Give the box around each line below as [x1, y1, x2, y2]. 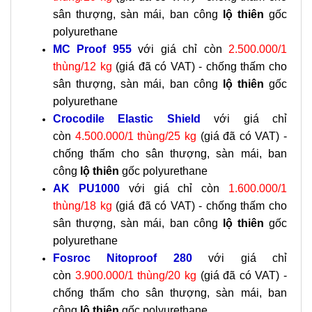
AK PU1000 [53, 182, 129, 194]
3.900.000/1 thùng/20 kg [75, 270, 196, 281]
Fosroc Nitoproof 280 [53, 252, 209, 264]
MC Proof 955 [53, 43, 132, 55]
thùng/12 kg [53, 61, 112, 72]
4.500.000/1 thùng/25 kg [75, 130, 196, 142]
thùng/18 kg [53, 200, 112, 212]
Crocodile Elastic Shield [53, 113, 214, 125]
